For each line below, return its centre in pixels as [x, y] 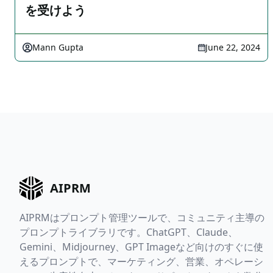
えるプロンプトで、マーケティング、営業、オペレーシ [141, 262]
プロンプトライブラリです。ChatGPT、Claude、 [129, 232]
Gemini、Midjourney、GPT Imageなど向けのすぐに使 [141, 247]
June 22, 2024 [233, 47]
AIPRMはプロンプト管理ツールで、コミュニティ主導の [142, 218]
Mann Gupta [58, 47]
